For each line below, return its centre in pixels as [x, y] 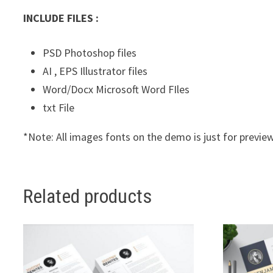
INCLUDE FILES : [61, 18]
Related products [88, 197]
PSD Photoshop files [90, 53]
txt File [59, 108]
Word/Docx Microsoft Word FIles [116, 90]
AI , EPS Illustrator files [95, 71]
